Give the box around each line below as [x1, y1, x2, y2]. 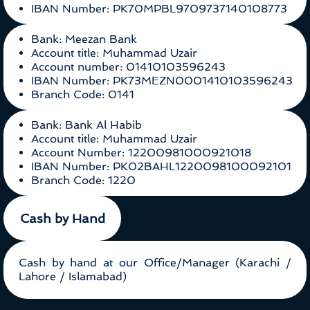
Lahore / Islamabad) [19, 270, 127, 284]
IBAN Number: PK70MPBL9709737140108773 [31, 2, 287, 16]
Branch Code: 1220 [31, 174, 136, 188]
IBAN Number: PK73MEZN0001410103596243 [31, 74, 293, 88]
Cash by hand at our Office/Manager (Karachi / [19, 256, 291, 270]
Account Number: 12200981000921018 [31, 146, 251, 160]
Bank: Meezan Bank [31, 33, 137, 46]
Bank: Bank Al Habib [31, 118, 142, 132]
